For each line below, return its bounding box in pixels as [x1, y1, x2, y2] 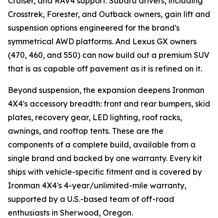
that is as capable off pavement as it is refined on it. [8, 64, 202, 73]
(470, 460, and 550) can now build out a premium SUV [8, 50, 209, 60]
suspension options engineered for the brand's [8, 23, 180, 33]
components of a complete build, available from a [8, 140, 196, 149]
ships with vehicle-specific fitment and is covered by [8, 167, 202, 177]
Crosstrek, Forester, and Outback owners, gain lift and [8, 9, 210, 19]
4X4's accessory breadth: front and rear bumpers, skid [8, 99, 210, 109]
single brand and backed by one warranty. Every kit [8, 153, 202, 163]
